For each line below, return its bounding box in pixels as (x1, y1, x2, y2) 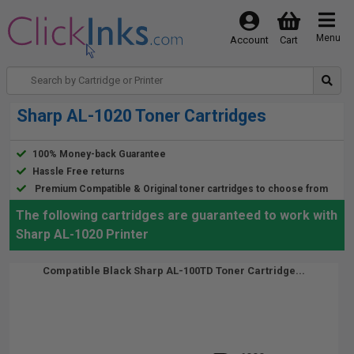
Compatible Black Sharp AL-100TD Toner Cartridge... (43, 265, 305, 277)
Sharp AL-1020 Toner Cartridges (17, 106, 266, 126)
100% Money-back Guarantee (32, 149, 166, 160)
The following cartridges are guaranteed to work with (16, 208, 337, 223)
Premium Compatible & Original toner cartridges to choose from (35, 183, 328, 194)
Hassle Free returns (32, 166, 125, 177)
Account (229, 34, 269, 46)
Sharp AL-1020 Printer (16, 227, 149, 242)
